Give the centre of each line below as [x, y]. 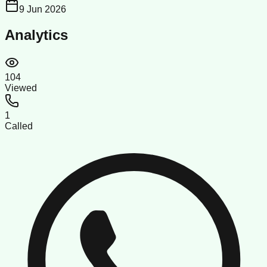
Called [19, 126]
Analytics [36, 35]
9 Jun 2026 [43, 9]
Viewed [21, 88]
